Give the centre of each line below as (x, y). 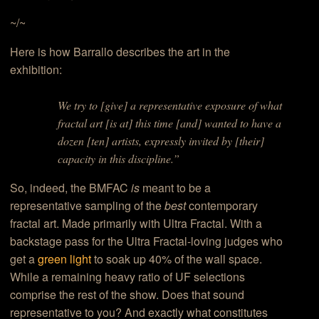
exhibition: (36, 70)
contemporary (222, 205)
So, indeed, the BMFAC (71, 187)
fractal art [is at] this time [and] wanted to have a (169, 122)
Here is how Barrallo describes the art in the (120, 52)
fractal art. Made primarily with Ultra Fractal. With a (136, 223)
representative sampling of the (88, 205)
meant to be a (176, 187)
